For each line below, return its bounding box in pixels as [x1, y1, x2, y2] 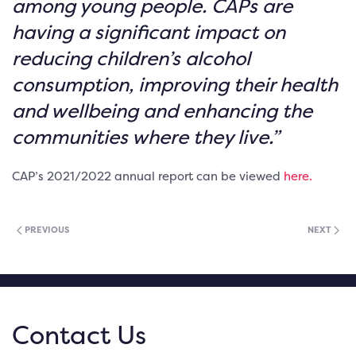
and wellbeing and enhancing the [12, 97, 312, 124]
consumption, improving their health [12, 71, 338, 98]
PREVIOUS [22, 223, 69, 236]
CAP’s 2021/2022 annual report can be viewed [12, 167, 284, 184]
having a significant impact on [12, 18, 285, 45]
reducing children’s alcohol [12, 44, 250, 72]
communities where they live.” [12, 123, 280, 150]
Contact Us [12, 317, 146, 352]
